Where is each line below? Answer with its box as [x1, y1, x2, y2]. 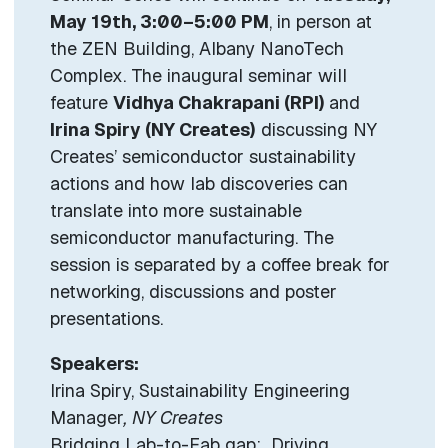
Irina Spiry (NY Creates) [49, 117, 256, 141]
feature [49, 90, 113, 114]
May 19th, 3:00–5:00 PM [49, 9, 269, 33]
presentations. [49, 306, 163, 330]
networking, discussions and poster [49, 279, 337, 303]
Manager [49, 405, 124, 429]
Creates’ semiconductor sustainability [49, 144, 356, 168]
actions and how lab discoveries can [49, 171, 348, 195]
